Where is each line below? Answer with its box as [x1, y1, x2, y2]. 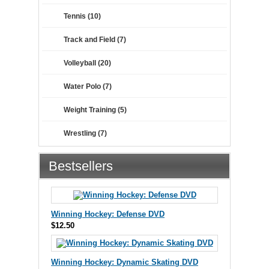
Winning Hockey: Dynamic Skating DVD [51, 257, 198, 267]
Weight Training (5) [64, 105, 127, 114]
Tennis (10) [64, 11, 101, 20]
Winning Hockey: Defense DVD [51, 209, 165, 219]
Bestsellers [49, 158, 113, 174]
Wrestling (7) [64, 128, 107, 138]
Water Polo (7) [64, 82, 112, 91]
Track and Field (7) [64, 35, 126, 44]
